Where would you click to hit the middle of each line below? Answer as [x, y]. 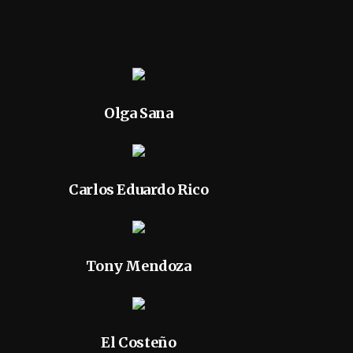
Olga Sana [139, 113]
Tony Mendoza [139, 266]
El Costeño [139, 342]
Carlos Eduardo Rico [139, 190]
